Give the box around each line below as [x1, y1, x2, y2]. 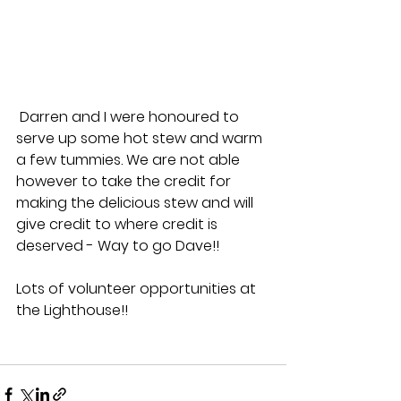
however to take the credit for [16, 170, 235, 192]
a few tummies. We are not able [16, 149, 243, 170]
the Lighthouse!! [16, 299, 128, 320]
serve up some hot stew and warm [16, 127, 266, 149]
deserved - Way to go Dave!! [16, 235, 219, 256]
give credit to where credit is [16, 213, 221, 235]
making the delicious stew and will [16, 192, 257, 213]
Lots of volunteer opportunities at [16, 277, 260, 299]
